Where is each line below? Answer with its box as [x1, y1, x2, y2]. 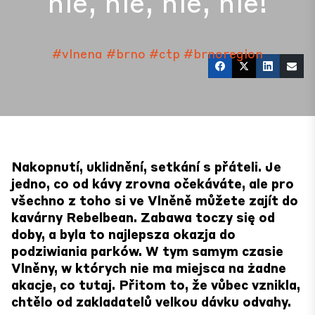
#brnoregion [184, 45, 263, 61]
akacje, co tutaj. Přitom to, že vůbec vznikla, [11, 276, 300, 292]
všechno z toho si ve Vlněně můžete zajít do [11, 192, 298, 208]
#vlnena [52, 45, 103, 61]
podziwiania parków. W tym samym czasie [11, 243, 283, 259]
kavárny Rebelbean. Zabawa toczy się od [11, 209, 275, 225]
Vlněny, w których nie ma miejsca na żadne [11, 259, 286, 276]
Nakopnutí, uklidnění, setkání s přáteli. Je [11, 158, 281, 174]
